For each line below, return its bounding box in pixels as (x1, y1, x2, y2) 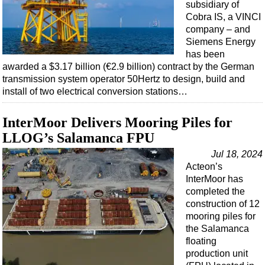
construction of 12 (186, 199, 260, 209)
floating (186, 236, 216, 247)
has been (186, 49, 225, 60)
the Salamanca (186, 224, 249, 234)
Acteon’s (186, 161, 222, 172)
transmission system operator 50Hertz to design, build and (2, 74, 245, 85)
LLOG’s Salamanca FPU (2, 130, 154, 146)
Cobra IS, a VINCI (186, 12, 261, 22)
